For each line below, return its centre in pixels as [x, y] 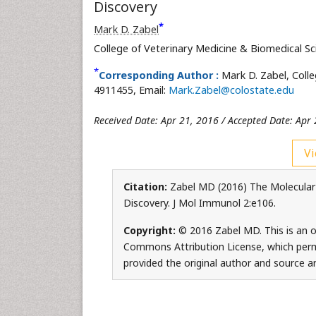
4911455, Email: [131, 90]
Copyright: [151, 230]
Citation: [146, 187]
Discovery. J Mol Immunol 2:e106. [199, 203]
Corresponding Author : [159, 75]
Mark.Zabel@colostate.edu [231, 90]
